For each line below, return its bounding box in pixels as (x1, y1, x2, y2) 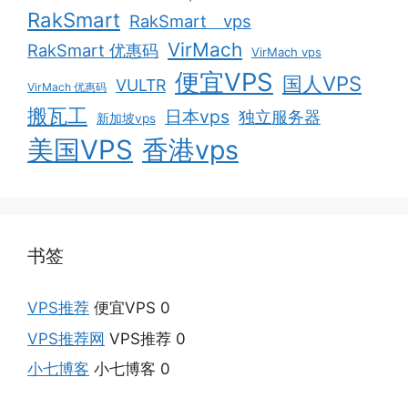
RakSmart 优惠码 (27, 40, 158, 60)
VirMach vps (251, 45, 321, 59)
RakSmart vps (129, 11, 251, 31)
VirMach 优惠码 (27, 80, 107, 94)
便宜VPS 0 (89, 299, 170, 317)
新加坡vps (97, 111, 156, 126)
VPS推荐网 (27, 329, 105, 348)
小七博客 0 (89, 360, 170, 378)
